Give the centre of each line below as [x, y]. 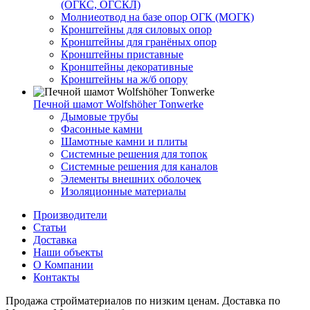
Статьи [50, 227]
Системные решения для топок [134, 154]
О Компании [63, 264]
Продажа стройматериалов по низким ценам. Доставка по [143, 300]
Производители [70, 215]
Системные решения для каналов [139, 166]
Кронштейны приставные [122, 54]
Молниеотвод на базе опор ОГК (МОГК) [157, 17]
